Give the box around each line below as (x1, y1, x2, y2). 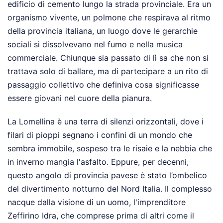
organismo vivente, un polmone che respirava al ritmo (7, 12, 211, 23)
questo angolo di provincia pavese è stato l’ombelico (7, 170, 207, 181)
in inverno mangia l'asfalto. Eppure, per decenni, (7, 157, 189, 167)
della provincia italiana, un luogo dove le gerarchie (7, 26, 198, 36)
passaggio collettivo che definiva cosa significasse (7, 80, 199, 90)
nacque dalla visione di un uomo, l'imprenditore (7, 197, 186, 208)
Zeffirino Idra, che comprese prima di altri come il (7, 211, 194, 221)
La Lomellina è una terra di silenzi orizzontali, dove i (7, 116, 204, 127)
